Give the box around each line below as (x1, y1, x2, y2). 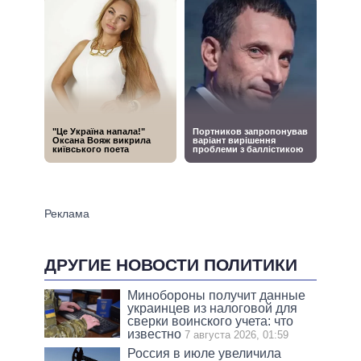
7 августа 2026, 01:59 (185, 328, 289, 341)
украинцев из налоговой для (127, 301, 298, 315)
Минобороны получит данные (127, 288, 306, 302)
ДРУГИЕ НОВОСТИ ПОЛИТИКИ (44, 255, 297, 274)
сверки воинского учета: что (127, 313, 294, 328)
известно (127, 326, 182, 341)
